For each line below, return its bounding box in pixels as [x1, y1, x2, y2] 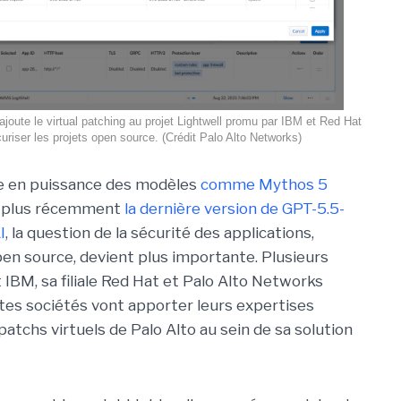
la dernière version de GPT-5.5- [124, 200, 345, 218]
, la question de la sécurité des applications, [5, 224, 314, 242]
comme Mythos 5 [200, 175, 328, 193]
